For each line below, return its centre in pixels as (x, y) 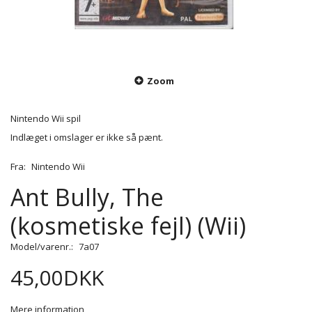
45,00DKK (57, 278)
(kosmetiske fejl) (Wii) (128, 226)
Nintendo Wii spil (46, 119)
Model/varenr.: (43, 247)
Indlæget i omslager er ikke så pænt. (87, 138)
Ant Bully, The (87, 197)
